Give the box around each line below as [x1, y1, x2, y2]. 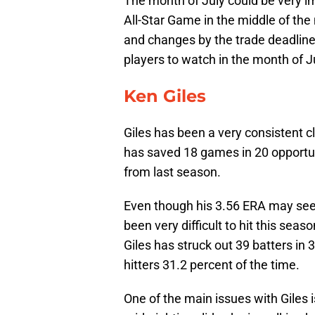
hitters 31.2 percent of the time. [124, 257, 300, 272]
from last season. [124, 164, 221, 179]
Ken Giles [124, 85, 206, 106]
